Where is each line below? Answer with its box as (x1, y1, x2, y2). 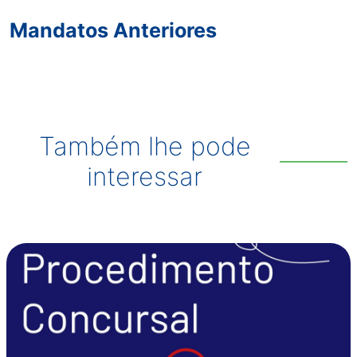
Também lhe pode (38, 131, 251, 162)
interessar (87, 161, 202, 192)
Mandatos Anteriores (10, 18, 217, 42)
